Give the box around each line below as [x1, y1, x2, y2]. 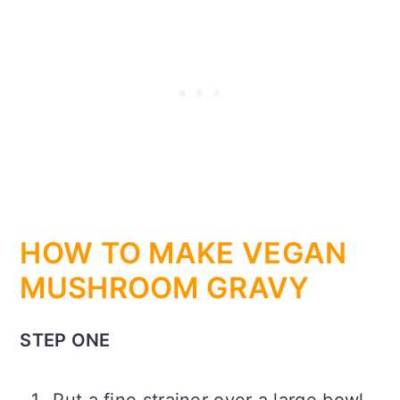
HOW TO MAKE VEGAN [20, 236, 347, 271]
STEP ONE [20, 329, 111, 352]
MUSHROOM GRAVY [20, 271, 310, 306]
